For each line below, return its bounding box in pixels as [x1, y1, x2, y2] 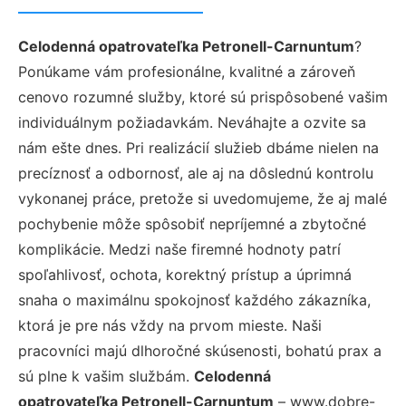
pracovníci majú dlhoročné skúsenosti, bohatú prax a [18, 342, 382, 360]
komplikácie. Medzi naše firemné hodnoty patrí [18, 240, 341, 258]
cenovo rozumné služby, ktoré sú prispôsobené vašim [18, 88, 388, 106]
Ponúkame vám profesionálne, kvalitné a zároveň [18, 63, 355, 81]
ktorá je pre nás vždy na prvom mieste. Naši [18, 316, 322, 334]
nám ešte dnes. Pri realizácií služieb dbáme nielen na [18, 139, 379, 157]
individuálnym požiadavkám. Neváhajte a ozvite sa [18, 113, 366, 131]
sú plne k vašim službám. [18, 367, 194, 385]
